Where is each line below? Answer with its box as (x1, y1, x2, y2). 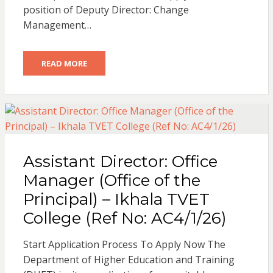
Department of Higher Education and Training (23, 252, 235, 266)
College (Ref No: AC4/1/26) (23, 208, 227, 228)
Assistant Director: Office (23, 151, 218, 171)
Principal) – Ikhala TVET (23, 189, 210, 209)
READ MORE (41, 57, 87, 69)
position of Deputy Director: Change (23, 2, 189, 16)
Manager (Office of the (23, 170, 200, 190)
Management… (23, 18, 91, 32)
